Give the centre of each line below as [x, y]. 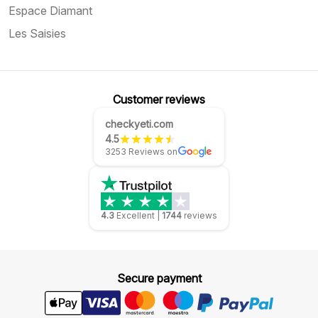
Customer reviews [159, 99]
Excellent [136, 215]
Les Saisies [37, 33]
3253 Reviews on [141, 152]
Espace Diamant [50, 11]
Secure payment [159, 278]
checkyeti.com [139, 124]
